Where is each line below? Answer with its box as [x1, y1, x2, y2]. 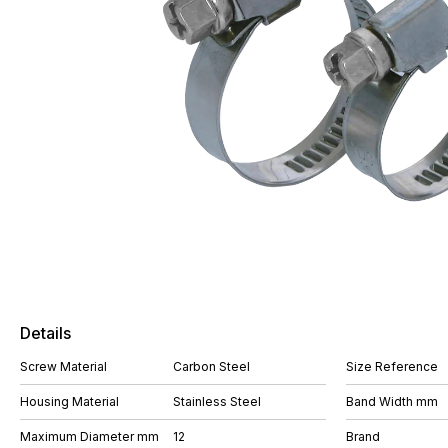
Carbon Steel [173, 359, 250, 374]
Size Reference [346, 359, 438, 374]
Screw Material [20, 359, 107, 374]
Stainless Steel [173, 394, 261, 409]
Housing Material [20, 394, 119, 409]
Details [20, 323, 71, 343]
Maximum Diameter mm [20, 429, 159, 444]
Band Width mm [346, 394, 438, 409]
